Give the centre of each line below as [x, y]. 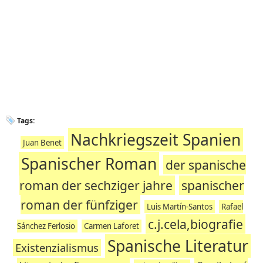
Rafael [232, 207]
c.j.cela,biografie [195, 224]
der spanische [205, 165]
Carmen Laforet [111, 226]
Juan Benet [42, 143]
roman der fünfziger [79, 205]
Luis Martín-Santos [179, 207]
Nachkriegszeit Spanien [155, 140]
